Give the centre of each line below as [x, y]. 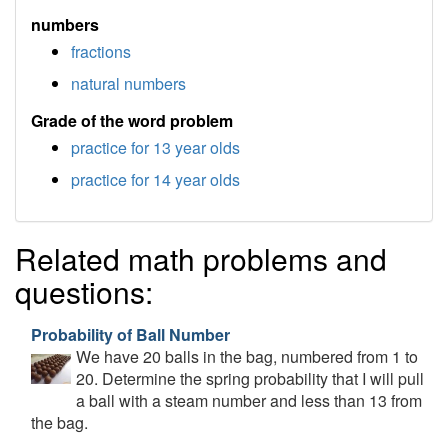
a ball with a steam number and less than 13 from [249, 400]
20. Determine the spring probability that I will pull [250, 378]
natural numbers [128, 83]
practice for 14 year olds [155, 179]
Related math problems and [201, 258]
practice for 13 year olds [155, 147]
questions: [84, 291]
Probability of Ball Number [130, 334]
